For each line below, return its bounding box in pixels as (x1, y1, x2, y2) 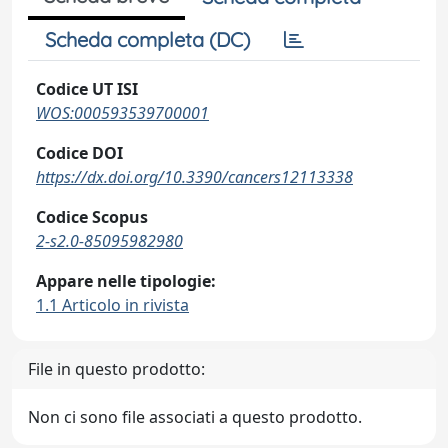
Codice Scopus (36, 206, 148, 228)
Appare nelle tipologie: (36, 270, 216, 292)
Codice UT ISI (36, 78, 138, 100)
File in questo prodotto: (28, 358, 205, 380)
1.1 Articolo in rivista (36, 294, 189, 316)
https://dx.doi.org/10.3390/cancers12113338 (36, 166, 353, 188)
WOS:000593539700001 (36, 102, 209, 124)
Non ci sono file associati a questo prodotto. (28, 406, 362, 428)
